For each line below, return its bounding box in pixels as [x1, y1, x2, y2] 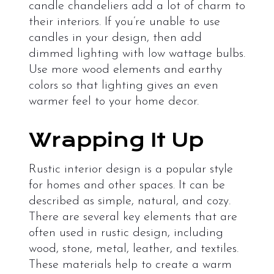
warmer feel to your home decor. [28, 95, 199, 108]
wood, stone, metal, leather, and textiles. [28, 242, 239, 255]
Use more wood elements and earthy [28, 63, 222, 76]
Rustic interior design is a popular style [28, 163, 233, 176]
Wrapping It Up [28, 128, 204, 152]
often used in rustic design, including [28, 226, 223, 239]
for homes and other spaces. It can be [28, 179, 225, 191]
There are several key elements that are [28, 210, 237, 223]
